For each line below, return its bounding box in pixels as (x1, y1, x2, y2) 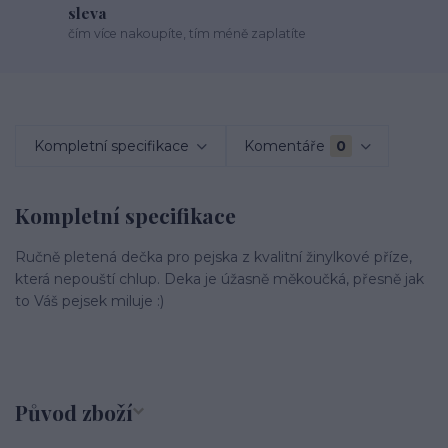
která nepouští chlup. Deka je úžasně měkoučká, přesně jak (15, 269, 424, 288)
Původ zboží (15, 398, 133, 427)
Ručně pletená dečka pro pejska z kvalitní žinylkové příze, (15, 247, 412, 266)
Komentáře (244, 136, 326, 155)
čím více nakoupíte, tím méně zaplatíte (68, 26, 307, 42)
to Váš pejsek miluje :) (15, 291, 168, 310)
